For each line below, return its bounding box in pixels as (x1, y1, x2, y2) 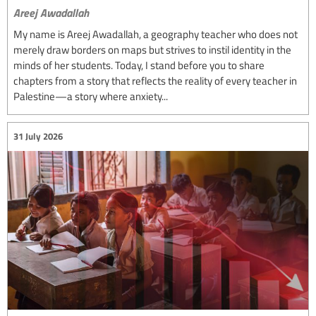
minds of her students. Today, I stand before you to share (13, 57, 265, 72)
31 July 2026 (13, 130, 63, 143)
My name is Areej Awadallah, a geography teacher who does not (13, 26, 298, 41)
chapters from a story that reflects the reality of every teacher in (13, 73, 297, 87)
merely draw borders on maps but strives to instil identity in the (13, 42, 291, 56)
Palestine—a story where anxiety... (13, 88, 168, 103)
